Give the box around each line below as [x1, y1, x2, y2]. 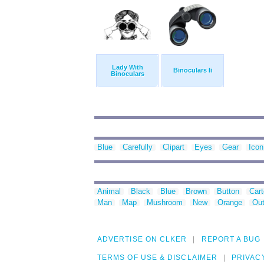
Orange [217, 198, 242, 207]
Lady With [111, 64, 143, 71]
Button [217, 187, 239, 196]
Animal [97, 187, 121, 196]
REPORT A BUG [201, 235, 261, 244]
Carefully [123, 143, 153, 152]
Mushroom [147, 198, 183, 207]
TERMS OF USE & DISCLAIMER [97, 253, 217, 262]
